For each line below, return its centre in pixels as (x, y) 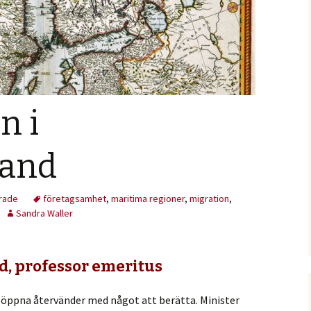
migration (209, 199)
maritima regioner (148, 199)
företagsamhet (75, 199)
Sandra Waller (44, 213)
